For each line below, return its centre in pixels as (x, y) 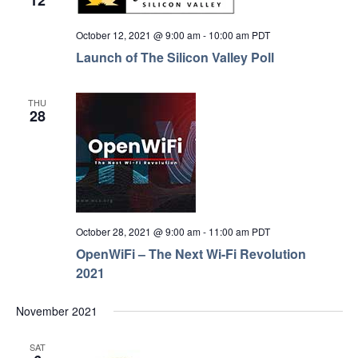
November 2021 (56, 310)
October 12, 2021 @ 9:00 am (138, 34)
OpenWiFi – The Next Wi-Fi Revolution (191, 253)
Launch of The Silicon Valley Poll (175, 57)
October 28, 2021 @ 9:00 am (138, 231)
